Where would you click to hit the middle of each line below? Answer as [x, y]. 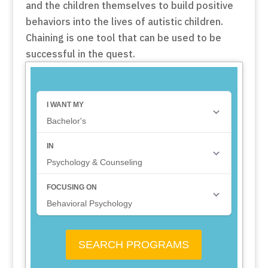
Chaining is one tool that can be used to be [123, 37]
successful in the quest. [80, 54]
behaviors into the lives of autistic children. [124, 21]
